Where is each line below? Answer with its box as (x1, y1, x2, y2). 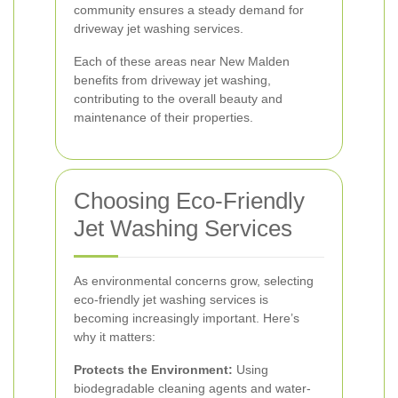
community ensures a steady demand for (74, 3, 304, 17)
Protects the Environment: (74, 362, 233, 377)
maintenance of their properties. (74, 110, 253, 124)
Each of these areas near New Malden (74, 54, 290, 68)
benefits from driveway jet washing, (74, 73, 271, 87)
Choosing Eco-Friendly (74, 187, 305, 214)
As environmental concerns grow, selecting (74, 274, 314, 288)
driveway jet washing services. (74, 21, 243, 36)
